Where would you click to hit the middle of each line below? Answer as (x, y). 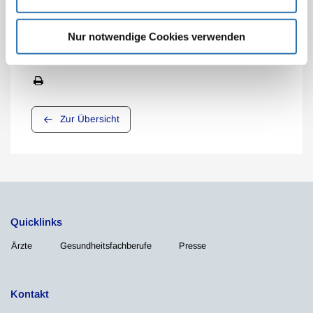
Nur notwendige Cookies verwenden (156, 36)
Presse (192, 245)
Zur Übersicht (90, 119)
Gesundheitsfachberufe (105, 245)
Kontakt (30, 293)
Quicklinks (36, 221)
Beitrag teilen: (62, 22)
